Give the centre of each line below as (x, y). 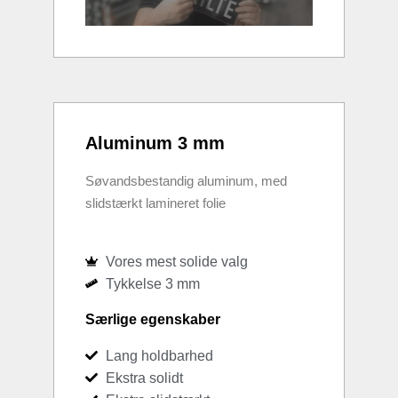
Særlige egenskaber (153, 319)
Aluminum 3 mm (155, 143)
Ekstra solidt (144, 378)
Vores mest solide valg (176, 261)
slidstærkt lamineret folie (155, 203)
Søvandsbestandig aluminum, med (186, 180)
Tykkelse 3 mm (152, 283)
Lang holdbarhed (159, 355)
